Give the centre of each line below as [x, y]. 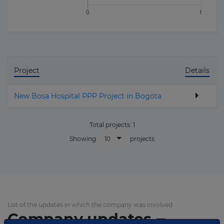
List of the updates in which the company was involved [90, 205]
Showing [83, 139]
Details [197, 70]
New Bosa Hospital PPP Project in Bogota [88, 96]
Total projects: [111, 125]
